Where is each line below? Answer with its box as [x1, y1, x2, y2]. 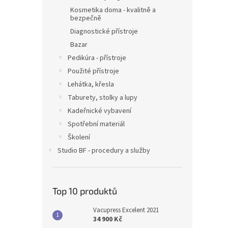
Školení [68, 132, 90, 142]
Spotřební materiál [68, 119, 125, 129]
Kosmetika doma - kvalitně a [70, 5, 156, 15]
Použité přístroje [68, 66, 119, 76]
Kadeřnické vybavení [68, 106, 131, 116]
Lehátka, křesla [68, 79, 114, 90]
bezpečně [70, 13, 101, 23]
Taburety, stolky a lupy [68, 93, 137, 103]
